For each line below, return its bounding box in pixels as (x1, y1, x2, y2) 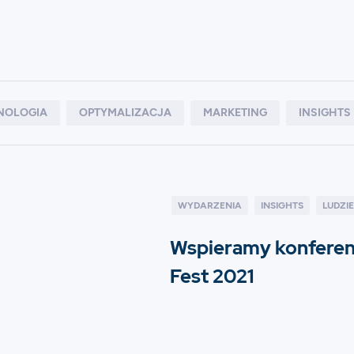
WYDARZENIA (177, 200, 242, 212)
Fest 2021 (169, 264, 254, 289)
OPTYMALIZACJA (79, 106, 171, 120)
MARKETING (203, 106, 267, 120)
